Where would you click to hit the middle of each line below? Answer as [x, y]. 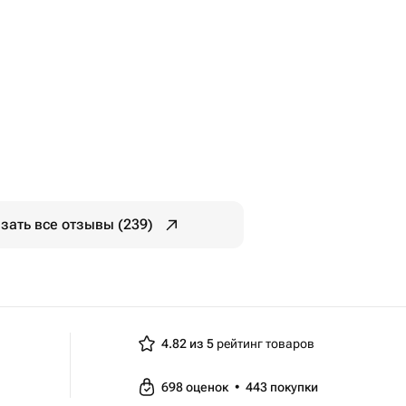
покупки [294, 387]
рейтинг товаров [264, 343]
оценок [208, 387]
